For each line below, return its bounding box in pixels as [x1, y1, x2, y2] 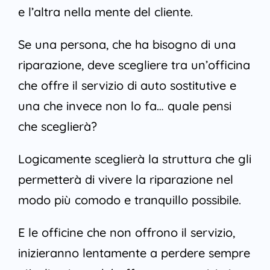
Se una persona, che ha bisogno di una [17, 37, 236, 52]
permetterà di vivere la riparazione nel [17, 172, 233, 187]
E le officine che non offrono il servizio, [17, 225, 235, 240]
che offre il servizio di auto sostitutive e [17, 78, 236, 93]
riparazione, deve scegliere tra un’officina [17, 57, 250, 73]
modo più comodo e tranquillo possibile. [17, 192, 241, 208]
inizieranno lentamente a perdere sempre [17, 245, 250, 261]
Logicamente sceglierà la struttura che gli [17, 151, 251, 167]
